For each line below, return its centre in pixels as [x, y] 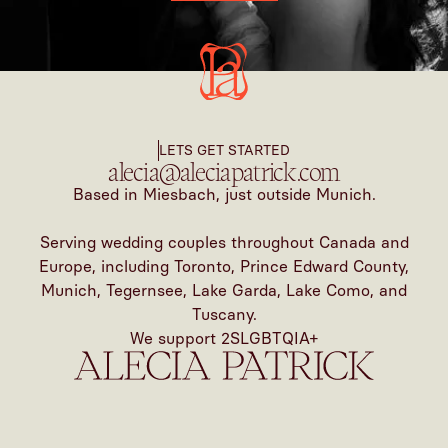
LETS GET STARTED [225, 151]
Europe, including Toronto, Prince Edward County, [224, 267]
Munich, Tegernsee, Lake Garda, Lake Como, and [224, 291]
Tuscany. [224, 315]
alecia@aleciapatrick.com [224, 172]
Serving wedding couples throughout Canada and [224, 243]
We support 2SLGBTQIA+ [224, 339]
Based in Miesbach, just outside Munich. [224, 195]
